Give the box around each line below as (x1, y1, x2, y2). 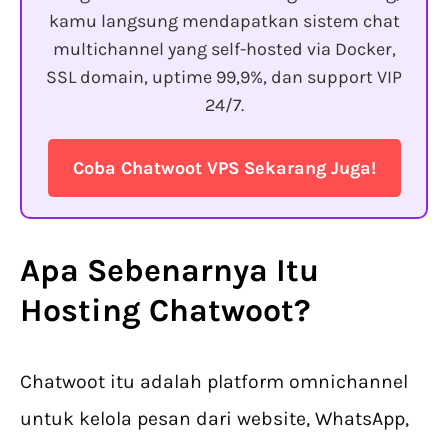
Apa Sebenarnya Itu (20, 252, 319, 290)
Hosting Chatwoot (20, 292, 294, 330)
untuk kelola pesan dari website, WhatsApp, (20, 407, 409, 431)
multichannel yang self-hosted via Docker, (52, 38, 396, 61)
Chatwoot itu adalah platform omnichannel (20, 370, 408, 394)
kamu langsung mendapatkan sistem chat (48, 10, 400, 33)
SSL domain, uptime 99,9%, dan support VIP (46, 66, 402, 89)
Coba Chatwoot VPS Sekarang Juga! (72, 157, 376, 180)
